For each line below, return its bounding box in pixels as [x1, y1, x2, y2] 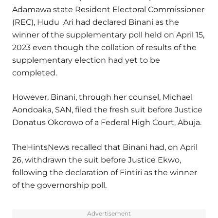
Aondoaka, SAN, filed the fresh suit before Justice [12, 105, 202, 115]
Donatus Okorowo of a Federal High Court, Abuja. [12, 118, 201, 127]
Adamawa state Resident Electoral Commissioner [12, 5, 204, 15]
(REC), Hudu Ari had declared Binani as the [12, 18, 179, 27]
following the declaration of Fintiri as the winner [12, 167, 197, 177]
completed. [12, 68, 57, 78]
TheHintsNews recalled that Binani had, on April [12, 142, 198, 152]
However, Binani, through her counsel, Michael [12, 92, 193, 102]
